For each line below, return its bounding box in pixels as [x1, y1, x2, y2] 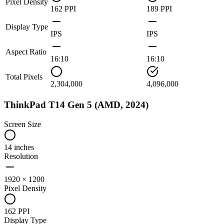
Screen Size [4, 119, 41, 128]
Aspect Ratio [5, 47, 46, 56]
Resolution [4, 151, 38, 160]
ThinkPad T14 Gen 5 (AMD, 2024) [4, 99, 148, 110]
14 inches [4, 142, 34, 151]
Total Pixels [5, 72, 42, 81]
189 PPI [146, 4, 172, 13]
